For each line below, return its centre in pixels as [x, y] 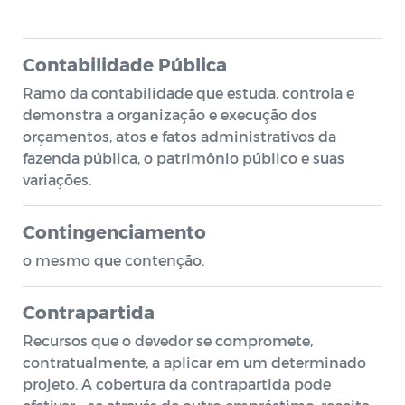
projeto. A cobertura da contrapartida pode [177, 384]
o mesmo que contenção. [113, 260]
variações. [57, 179]
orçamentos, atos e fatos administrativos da [179, 136]
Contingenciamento [114, 231]
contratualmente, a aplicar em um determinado [194, 362]
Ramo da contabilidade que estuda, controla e [188, 93]
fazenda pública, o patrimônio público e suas [184, 158]
